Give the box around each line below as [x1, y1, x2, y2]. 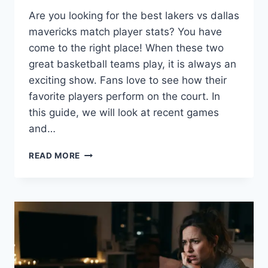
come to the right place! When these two [29, 42, 224, 54]
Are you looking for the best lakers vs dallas [29, 10, 239, 22]
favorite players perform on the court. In [29, 90, 220, 103]
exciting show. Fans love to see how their [29, 74, 227, 87]
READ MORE [29, 151, 81, 161]
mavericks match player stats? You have [29, 26, 222, 38]
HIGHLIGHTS [80, 248, 134, 258]
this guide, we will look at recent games [29, 106, 219, 119]
